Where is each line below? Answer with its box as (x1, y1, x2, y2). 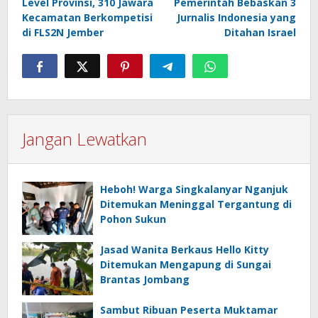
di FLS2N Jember (22, 26, 104, 40)
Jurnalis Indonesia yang (177, 11, 296, 25)
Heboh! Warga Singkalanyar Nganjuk (100, 182, 288, 197)
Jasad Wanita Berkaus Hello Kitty (100, 243, 269, 257)
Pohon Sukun (100, 212, 166, 226)
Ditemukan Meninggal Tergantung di (100, 197, 292, 212)
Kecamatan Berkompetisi (22, 11, 153, 25)
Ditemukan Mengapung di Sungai (100, 258, 271, 272)
